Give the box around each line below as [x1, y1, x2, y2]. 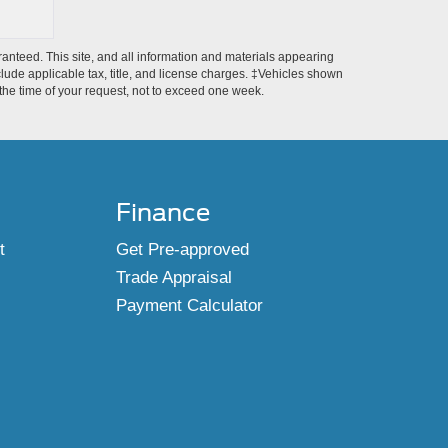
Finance [115, 198, 210, 227]
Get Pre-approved [115, 240, 249, 259]
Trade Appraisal [115, 268, 232, 287]
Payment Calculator [115, 296, 263, 315]
